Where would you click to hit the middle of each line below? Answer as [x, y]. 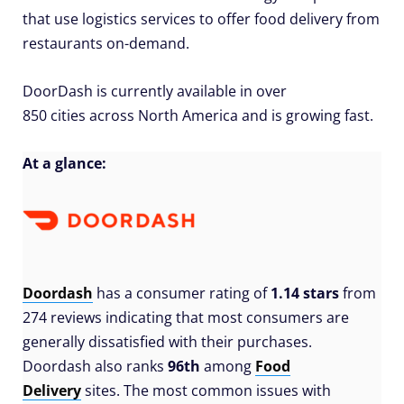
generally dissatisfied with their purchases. [167, 341]
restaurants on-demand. [106, 43]
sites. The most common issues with [206, 390]
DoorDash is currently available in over [155, 91]
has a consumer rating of [182, 293]
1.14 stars [305, 293]
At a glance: [64, 163]
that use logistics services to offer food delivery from [201, 18]
